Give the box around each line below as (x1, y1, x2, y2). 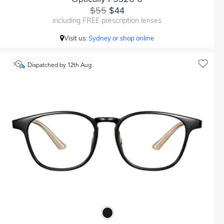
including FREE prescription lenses (52, 16, 161, 25)
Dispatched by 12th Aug (27, 62, 91, 68)
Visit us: (64, 34, 88, 42)
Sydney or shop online (88, 34, 154, 42)
